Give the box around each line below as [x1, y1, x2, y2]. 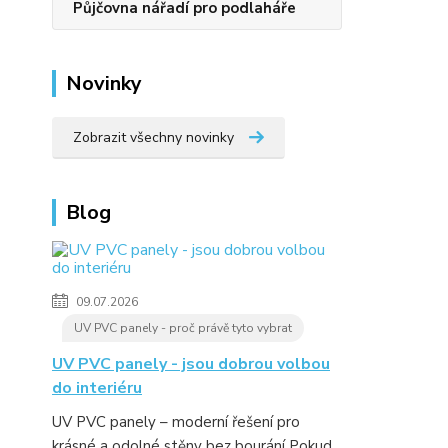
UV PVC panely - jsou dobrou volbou [52, 353, 330, 375]
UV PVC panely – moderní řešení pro [52, 412, 300, 432]
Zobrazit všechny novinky [73, 128, 234, 147]
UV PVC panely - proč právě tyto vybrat [74, 320, 292, 336]
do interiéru [52, 377, 142, 399]
